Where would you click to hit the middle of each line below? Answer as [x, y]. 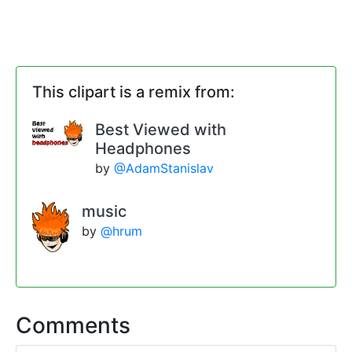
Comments [73, 326]
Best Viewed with [161, 130]
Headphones [143, 149]
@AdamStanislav [164, 169]
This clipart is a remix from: [134, 92]
